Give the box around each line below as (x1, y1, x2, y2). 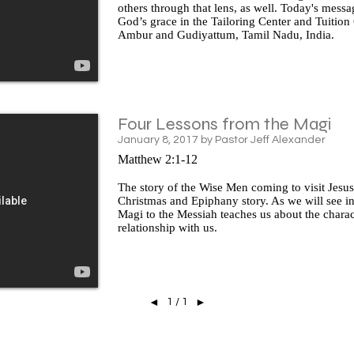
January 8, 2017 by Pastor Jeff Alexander (118, 134, 326, 146)
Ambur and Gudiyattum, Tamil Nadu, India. (118, 28, 334, 41)
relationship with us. (118, 220, 217, 234)
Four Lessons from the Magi (118, 114, 331, 135)
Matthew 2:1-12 (118, 152, 198, 166)
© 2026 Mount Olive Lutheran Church (71, 330, 283, 347)
